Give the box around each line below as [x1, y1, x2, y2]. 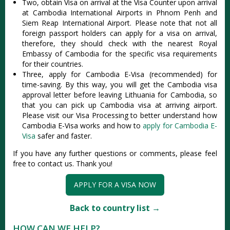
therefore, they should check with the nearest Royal [22, 39, 217, 48]
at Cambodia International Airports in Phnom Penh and [22, 8, 217, 17]
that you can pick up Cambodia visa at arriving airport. [22, 100, 217, 110]
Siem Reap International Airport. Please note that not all [22, 18, 217, 28]
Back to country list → [70, 202, 160, 214]
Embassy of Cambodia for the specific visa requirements [22, 49, 217, 59]
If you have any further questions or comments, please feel [13, 148, 217, 158]
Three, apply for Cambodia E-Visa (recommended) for [22, 69, 217, 79]
